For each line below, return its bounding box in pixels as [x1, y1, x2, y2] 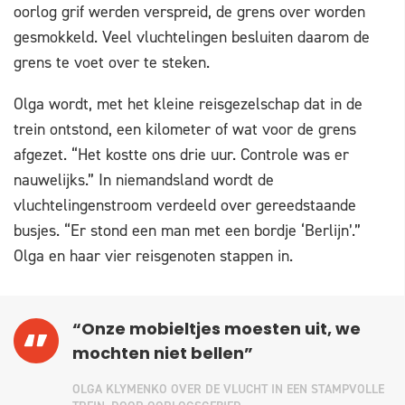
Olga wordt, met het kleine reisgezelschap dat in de [14, 93, 363, 116]
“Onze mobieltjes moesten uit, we [72, 322, 361, 340]
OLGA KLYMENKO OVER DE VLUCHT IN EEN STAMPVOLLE [72, 381, 384, 399]
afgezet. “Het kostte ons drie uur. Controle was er [14, 144, 349, 166]
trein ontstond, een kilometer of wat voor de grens [14, 118, 356, 141]
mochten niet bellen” [72, 346, 253, 364]
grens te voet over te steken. [14, 52, 210, 74]
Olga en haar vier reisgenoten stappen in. [14, 245, 293, 268]
